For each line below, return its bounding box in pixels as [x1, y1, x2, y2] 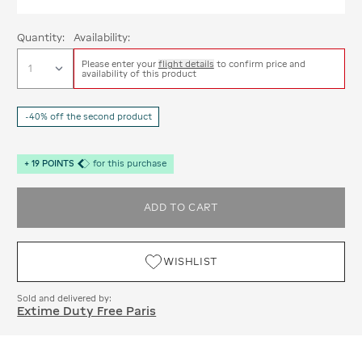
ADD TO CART [143, 200, 219, 213]
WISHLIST [163, 255, 218, 267]
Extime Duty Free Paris [17, 304, 157, 318]
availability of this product [81, 69, 196, 79]
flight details [158, 59, 214, 69]
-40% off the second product [24, 111, 152, 121]
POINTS [41, 158, 74, 169]
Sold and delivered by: [17, 293, 112, 304]
